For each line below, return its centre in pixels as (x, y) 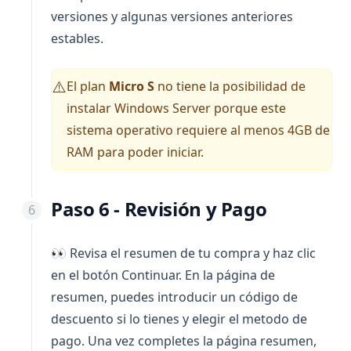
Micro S (132, 86)
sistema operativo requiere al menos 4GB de (198, 130)
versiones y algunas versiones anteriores (172, 16)
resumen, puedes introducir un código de (174, 297)
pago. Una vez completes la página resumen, (184, 341)
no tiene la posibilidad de (230, 86)
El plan (88, 86)
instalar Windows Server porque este (176, 108)
